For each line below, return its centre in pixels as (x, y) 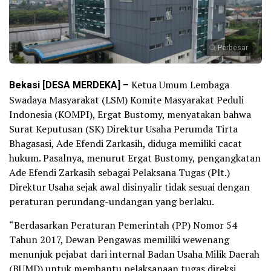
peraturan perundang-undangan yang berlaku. (112, 201)
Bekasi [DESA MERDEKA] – (70, 85)
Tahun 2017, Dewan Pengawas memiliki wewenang (119, 239)
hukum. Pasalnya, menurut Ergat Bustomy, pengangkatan (135, 158)
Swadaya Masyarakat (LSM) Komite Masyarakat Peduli (126, 100)
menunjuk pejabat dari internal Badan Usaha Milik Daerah (134, 254)
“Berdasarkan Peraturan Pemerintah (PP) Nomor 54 (123, 225)
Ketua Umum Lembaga (180, 84)
